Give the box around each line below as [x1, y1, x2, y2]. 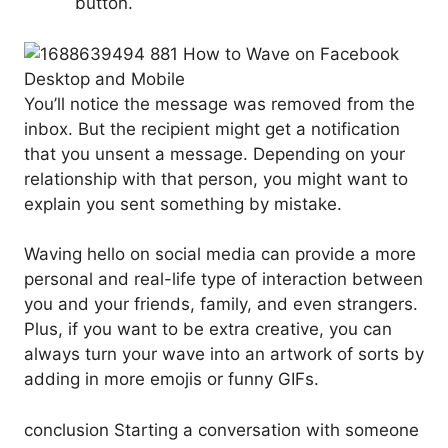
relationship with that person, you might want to [24, 168, 408, 189]
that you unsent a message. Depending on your [24, 143, 405, 164]
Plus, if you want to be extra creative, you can [24, 319, 392, 340]
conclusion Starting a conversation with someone [24, 419, 419, 440]
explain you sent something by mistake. [24, 193, 342, 214]
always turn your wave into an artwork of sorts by [24, 344, 424, 365]
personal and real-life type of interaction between [24, 269, 423, 290]
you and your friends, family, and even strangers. [24, 294, 418, 315]
